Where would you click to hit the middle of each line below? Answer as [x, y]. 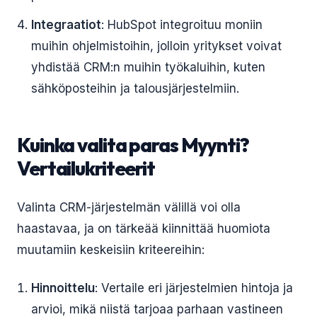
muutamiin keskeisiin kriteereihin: [111, 250]
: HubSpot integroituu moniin [182, 25]
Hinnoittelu [63, 288]
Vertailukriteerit [86, 168]
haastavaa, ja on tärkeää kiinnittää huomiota [144, 229]
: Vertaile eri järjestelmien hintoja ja [194, 288]
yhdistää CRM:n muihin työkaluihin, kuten [148, 67]
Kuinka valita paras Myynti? [133, 145]
